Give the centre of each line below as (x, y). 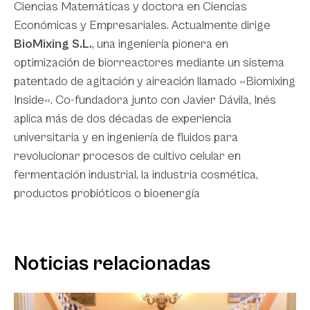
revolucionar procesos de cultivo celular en (127, 156)
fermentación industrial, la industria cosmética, (136, 175)
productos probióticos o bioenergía (107, 193)
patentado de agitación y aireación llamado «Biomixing (155, 81)
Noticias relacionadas (112, 264)
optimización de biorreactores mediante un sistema (149, 63)
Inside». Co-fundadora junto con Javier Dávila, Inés (145, 100)
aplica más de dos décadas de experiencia (123, 119)
